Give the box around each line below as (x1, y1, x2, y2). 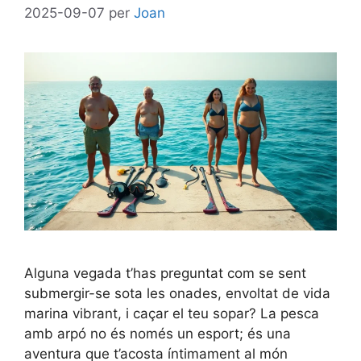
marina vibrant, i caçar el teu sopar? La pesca (24, 305, 319, 322)
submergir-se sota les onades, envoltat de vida (24, 285, 330, 302)
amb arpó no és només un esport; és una (24, 326, 291, 342)
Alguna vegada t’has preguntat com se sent (24, 265, 306, 282)
